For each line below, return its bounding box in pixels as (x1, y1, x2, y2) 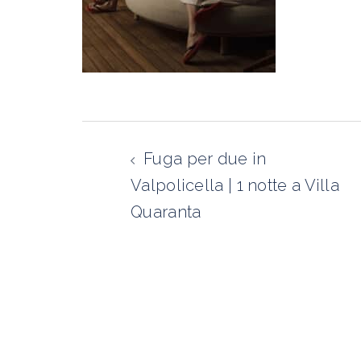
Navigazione (81, 120, 225, 148)
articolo (81, 149, 168, 177)
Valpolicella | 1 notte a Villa (131, 176, 340, 195)
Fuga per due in (143, 149, 267, 168)
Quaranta (131, 202, 201, 222)
